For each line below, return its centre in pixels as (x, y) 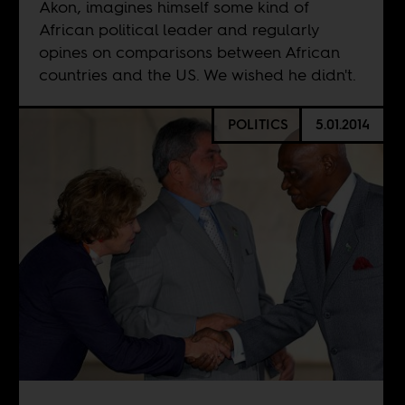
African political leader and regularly (179, 30)
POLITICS (258, 125)
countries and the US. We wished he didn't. (197, 75)
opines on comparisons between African (189, 52)
